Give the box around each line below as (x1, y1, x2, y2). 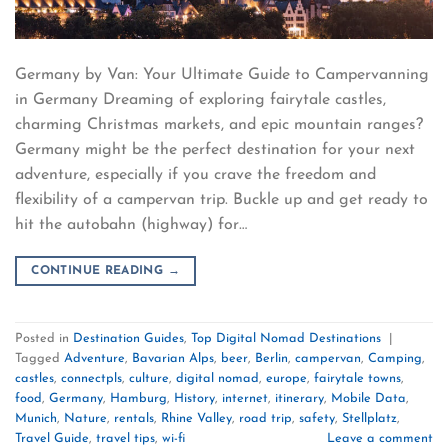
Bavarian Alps (132, 351, 214, 365)
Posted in (15, 331, 73, 345)
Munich (15, 411, 57, 425)
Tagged (15, 351, 64, 365)
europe (266, 371, 307, 385)
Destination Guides (73, 331, 184, 345)
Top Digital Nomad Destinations (191, 331, 381, 345)
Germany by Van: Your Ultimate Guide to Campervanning (15, 66, 429, 83)
